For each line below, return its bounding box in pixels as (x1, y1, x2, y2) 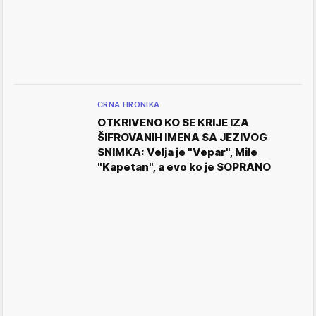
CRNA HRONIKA (97, 99, 160, 109)
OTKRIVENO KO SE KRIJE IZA (97, 116, 249, 129)
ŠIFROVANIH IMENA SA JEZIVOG (97, 130, 267, 144)
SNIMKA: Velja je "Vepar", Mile (97, 145, 257, 159)
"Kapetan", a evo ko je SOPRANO (97, 160, 271, 174)
